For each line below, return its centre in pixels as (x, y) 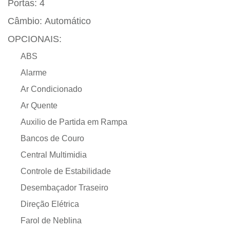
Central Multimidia (54, 155)
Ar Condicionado (51, 89)
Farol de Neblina (51, 221)
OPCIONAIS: (35, 39)
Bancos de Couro (52, 139)
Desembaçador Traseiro (64, 188)
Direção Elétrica (50, 204)
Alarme (34, 73)
